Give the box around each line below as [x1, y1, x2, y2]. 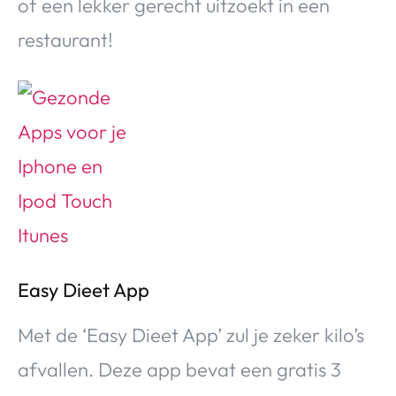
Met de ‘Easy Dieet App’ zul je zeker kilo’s [18, 322, 364, 347]
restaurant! [18, 27, 113, 52]
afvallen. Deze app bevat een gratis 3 [18, 356, 341, 382]
